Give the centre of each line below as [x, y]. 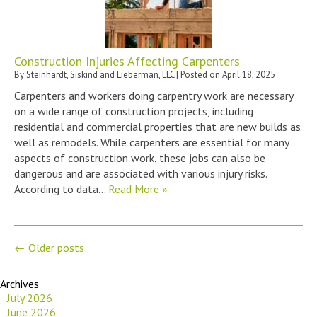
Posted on [201, 74]
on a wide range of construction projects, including [134, 111]
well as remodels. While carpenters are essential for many [151, 142]
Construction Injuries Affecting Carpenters [127, 61]
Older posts [55, 247]
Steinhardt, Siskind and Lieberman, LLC [100, 74]
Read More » [138, 189]
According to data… [61, 189]
